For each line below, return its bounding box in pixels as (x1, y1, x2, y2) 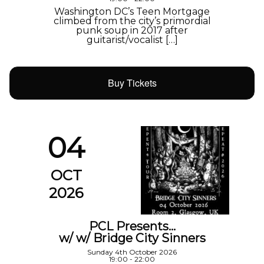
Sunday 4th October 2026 (87, 247, 177, 257)
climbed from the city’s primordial (53, 15, 211, 27)
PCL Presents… (88, 219, 176, 234)
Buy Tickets (107, 76, 157, 90)
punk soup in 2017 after (76, 25, 188, 37)
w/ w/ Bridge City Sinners (58, 231, 206, 246)
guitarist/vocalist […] (86, 34, 178, 46)
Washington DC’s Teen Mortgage (54, 6, 210, 18)
